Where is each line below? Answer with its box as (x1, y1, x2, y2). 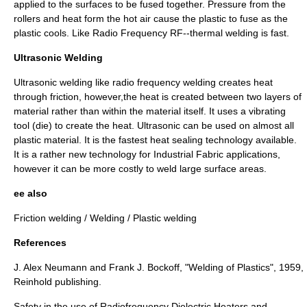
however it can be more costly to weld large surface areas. (14, 163, 267, 174)
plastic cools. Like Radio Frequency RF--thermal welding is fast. (14, 27, 289, 38)
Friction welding (14, 212, 82, 223)
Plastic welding (133, 212, 197, 223)
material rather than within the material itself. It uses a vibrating (14, 106, 286, 116)
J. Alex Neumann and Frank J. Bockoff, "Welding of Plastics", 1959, (14, 262, 304, 273)
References (14, 237, 66, 248)
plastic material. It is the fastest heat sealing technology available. (14, 134, 297, 145)
